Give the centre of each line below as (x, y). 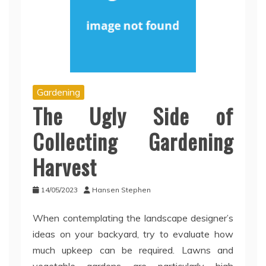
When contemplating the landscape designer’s (133, 218)
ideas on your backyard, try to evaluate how (133, 234)
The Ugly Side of (133, 116)
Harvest (65, 167)
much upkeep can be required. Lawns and (133, 250)
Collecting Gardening (133, 141)
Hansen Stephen (121, 190)
